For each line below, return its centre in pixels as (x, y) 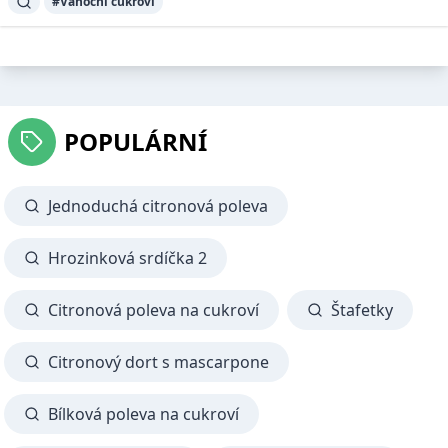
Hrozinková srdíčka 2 (127, 257)
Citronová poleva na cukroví (153, 309)
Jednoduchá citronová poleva (158, 205)
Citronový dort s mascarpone (158, 361)
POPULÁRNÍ (135, 141)
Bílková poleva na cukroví (143, 413)
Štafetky (362, 309)
